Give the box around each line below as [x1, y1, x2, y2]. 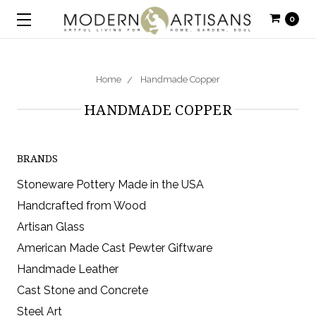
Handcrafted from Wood [17, 199, 146, 212]
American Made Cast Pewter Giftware [17, 241, 212, 255]
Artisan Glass [17, 220, 85, 233]
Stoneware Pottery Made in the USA [17, 178, 204, 191]
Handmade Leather [17, 262, 119, 276]
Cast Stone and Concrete [17, 284, 148, 297]
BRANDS [17, 152, 59, 165]
